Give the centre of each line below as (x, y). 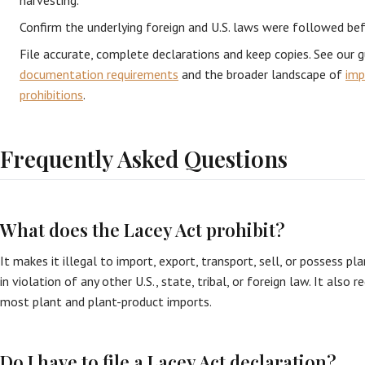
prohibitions (51, 95)
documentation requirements (99, 74)
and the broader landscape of (262, 74)
